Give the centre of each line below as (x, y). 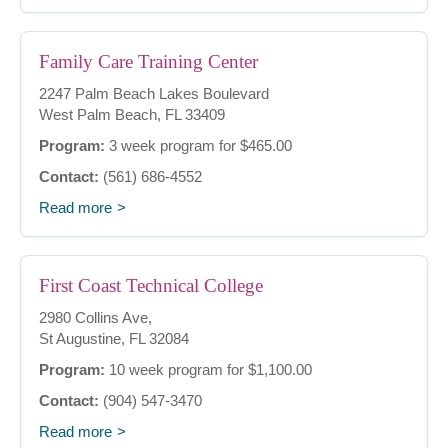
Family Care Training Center (148, 62)
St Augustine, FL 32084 (114, 339)
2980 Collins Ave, (95, 318)
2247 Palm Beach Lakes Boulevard (154, 94)
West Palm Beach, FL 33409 (132, 115)
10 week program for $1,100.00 (208, 370)
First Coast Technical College (151, 286)
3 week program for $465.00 (198, 146)
